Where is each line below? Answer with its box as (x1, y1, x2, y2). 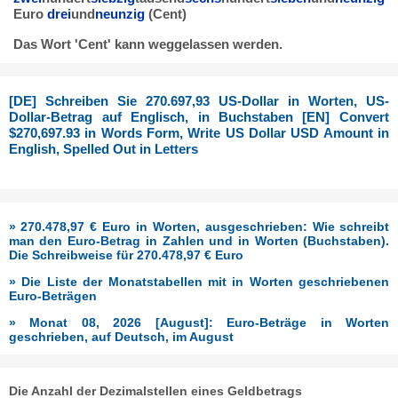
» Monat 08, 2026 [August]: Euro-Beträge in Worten (8, 314, 390, 330)
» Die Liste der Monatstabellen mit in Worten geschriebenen (8, 274, 390, 289)
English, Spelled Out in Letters (9, 141, 199, 157)
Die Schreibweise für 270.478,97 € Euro (8, 247, 243, 262)
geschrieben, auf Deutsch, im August (8, 329, 234, 344)
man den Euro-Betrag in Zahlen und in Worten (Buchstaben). (8, 233, 390, 248)
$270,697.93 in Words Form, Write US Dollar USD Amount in (9, 125, 389, 141)
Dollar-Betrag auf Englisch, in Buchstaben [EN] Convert (9, 109, 389, 125)
